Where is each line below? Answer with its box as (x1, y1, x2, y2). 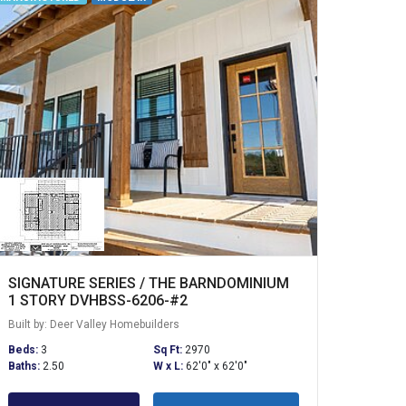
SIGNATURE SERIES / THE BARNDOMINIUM (7, 274, 289, 292)
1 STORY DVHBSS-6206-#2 (7, 291, 188, 309)
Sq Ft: (153, 343, 186, 356)
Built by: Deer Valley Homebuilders (7, 317, 179, 331)
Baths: (7, 359, 43, 372)
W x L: (153, 359, 187, 372)
